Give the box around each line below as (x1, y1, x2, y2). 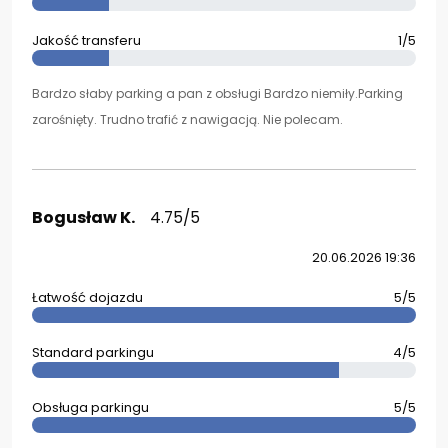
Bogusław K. (32, 206, 135, 229)
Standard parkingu (32, 343, 154, 362)
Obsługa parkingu (32, 398, 149, 417)
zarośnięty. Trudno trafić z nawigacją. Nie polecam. (32, 111, 343, 128)
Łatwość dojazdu (32, 288, 143, 307)
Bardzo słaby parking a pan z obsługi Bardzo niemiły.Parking (32, 85, 403, 102)
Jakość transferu (32, 31, 141, 50)
